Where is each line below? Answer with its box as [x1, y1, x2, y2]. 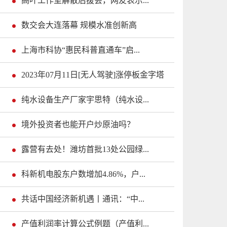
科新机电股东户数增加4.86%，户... [21, 170, 145, 179]
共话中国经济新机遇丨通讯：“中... [21, 195, 144, 204]
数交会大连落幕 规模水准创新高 [21, 21, 137, 30]
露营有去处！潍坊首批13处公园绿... [21, 145, 149, 154]
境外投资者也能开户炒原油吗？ [21, 120, 135, 129]
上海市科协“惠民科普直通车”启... [21, 46, 140, 55]
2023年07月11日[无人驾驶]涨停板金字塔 [21, 70, 164, 80]
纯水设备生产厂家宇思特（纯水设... [21, 95, 149, 104]
